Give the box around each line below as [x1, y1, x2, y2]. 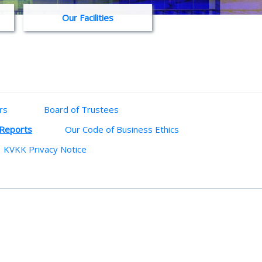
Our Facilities [62, 12, 113, 23]
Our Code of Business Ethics [64, 123, 179, 135]
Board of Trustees [44, 104, 119, 115]
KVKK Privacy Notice [3, 143, 87, 155]
